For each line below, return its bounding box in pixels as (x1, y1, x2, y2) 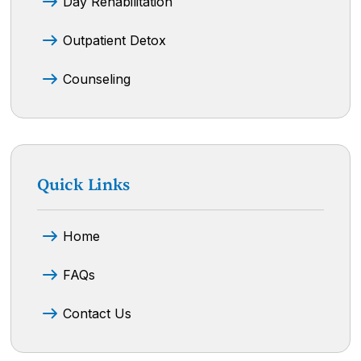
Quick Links (37, 174, 130, 195)
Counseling (63, 70, 131, 87)
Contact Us (63, 305, 132, 322)
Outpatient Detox (63, 31, 167, 48)
